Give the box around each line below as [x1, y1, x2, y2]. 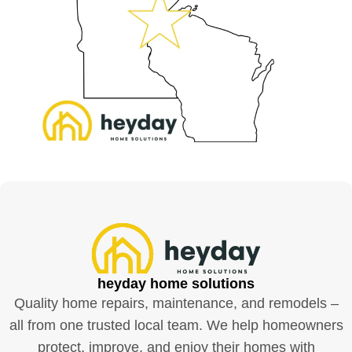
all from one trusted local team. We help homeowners [9, 317, 343, 333]
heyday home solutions [97, 275, 255, 291]
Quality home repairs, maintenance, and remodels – [13, 295, 339, 311]
